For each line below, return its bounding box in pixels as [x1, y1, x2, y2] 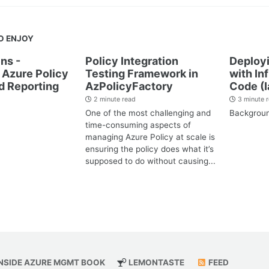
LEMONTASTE [127, 257, 185, 267]
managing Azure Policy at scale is [85, 132, 215, 142]
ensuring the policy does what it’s [85, 144, 214, 154]
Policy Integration [85, 54, 178, 67]
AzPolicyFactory [85, 79, 173, 92]
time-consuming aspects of [85, 120, 191, 130]
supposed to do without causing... [85, 156, 216, 166]
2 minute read [92, 95, 136, 104]
